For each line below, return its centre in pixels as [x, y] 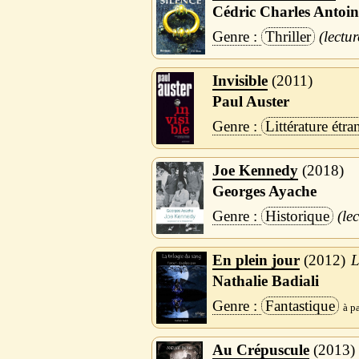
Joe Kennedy [255, 171]
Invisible [240, 81]
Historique [297, 216]
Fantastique [300, 306]
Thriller [288, 37]
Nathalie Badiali [265, 281]
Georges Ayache [264, 192]
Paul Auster [250, 102]
